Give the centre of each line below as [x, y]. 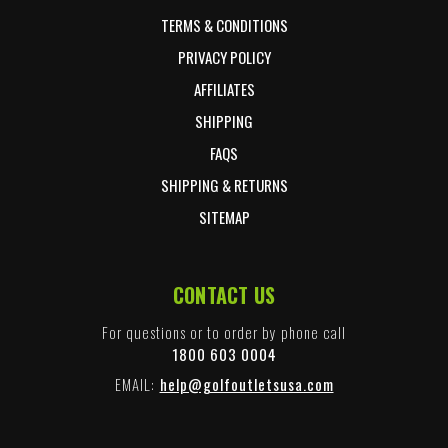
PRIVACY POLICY [224, 57]
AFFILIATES [224, 89]
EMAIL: [134, 384]
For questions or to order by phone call [224, 332]
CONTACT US [224, 295]
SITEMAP [224, 217]
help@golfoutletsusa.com [246, 384]
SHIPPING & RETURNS [224, 185]
